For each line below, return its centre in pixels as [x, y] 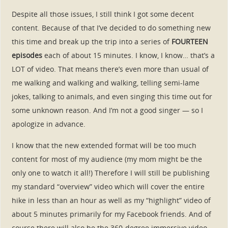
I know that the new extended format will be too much [104, 145]
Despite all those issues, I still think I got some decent [103, 14]
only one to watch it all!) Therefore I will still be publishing [110, 173]
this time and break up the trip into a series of [91, 42]
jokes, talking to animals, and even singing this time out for [112, 97]
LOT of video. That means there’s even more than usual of [110, 69]
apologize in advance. [48, 124]
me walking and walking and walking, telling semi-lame [105, 83]
